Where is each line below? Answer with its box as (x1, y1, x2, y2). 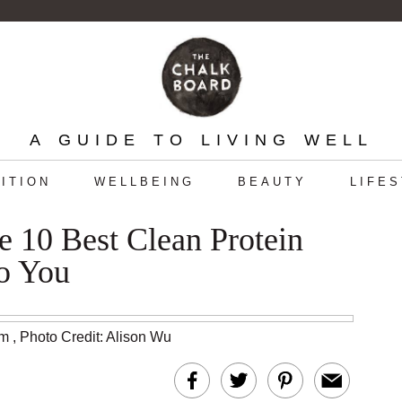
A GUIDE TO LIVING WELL (29, 131, 373, 149)
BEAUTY (237, 175, 307, 188)
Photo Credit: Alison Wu (20, 329, 171, 345)
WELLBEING (93, 175, 195, 188)
